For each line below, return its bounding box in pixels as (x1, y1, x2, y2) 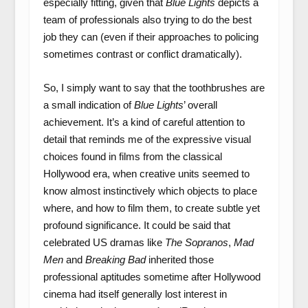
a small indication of (43, 99, 134, 111)
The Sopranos (164, 236, 228, 249)
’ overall (183, 99, 217, 111)
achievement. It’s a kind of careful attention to (43, 116, 245, 129)
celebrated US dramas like (43, 236, 165, 249)
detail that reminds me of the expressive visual (43, 133, 251, 146)
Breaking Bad (85, 254, 146, 266)
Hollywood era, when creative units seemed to (43, 168, 250, 180)
